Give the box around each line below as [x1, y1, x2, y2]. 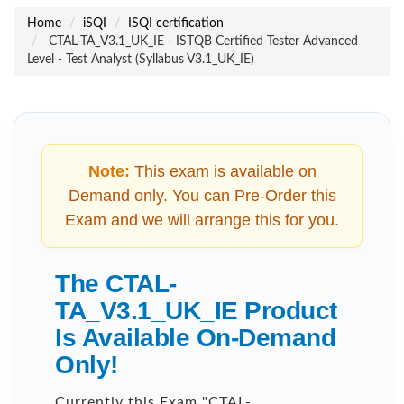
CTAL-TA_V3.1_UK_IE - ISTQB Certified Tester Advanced [45, 34, 358, 48]
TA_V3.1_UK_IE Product [55, 296, 337, 325]
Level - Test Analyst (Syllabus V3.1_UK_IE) [27, 52, 254, 66]
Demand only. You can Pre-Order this [68, 186, 336, 205]
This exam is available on [129, 161, 317, 180]
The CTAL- [55, 269, 177, 298]
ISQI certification [128, 16, 224, 30]
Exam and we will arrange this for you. [65, 210, 339, 229]
